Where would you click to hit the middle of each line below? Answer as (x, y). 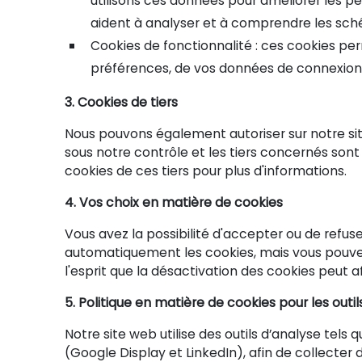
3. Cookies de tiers (121, 102)
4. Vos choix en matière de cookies (174, 202)
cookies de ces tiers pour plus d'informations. (206, 170)
